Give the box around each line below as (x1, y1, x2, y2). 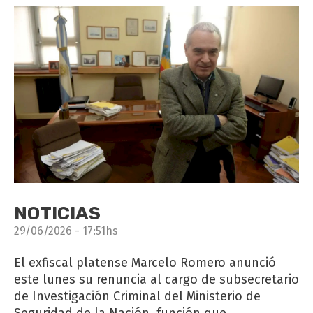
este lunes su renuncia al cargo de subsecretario (14, 271, 299, 287)
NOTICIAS (14, 202, 101, 224)
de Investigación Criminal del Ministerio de (14, 288, 261, 304)
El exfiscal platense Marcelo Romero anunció (14, 254, 276, 270)
